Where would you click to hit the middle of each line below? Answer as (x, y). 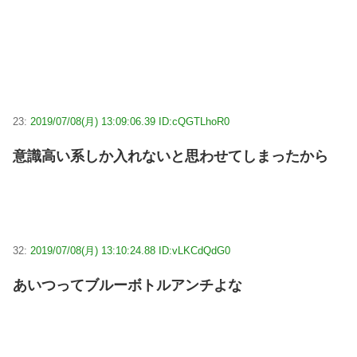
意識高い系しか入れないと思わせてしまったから (171, 157)
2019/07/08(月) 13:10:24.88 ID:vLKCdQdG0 (130, 251)
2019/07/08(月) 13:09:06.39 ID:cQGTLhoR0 (130, 122)
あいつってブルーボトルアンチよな (127, 286)
